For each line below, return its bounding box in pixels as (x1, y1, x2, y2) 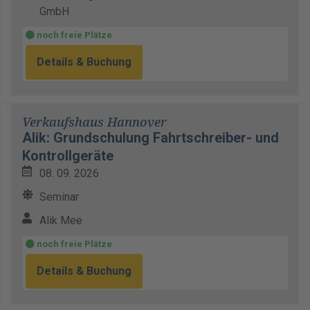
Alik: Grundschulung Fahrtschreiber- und (22, 129, 279, 146)
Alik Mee (39, 214, 82, 227)
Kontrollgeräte (22, 147, 113, 164)
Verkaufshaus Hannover (22, 113, 167, 131)
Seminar (39, 190, 79, 203)
